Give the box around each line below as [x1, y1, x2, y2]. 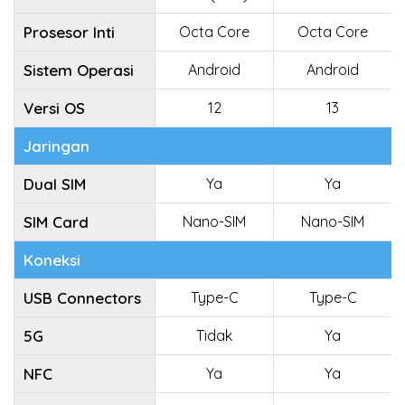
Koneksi [24, 250, 80, 269]
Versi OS [24, 99, 85, 118]
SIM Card [24, 212, 89, 231]
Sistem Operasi [24, 61, 134, 80]
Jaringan [24, 137, 89, 155]
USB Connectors [24, 288, 141, 307]
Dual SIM [24, 174, 86, 193]
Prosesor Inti [24, 23, 115, 42]
